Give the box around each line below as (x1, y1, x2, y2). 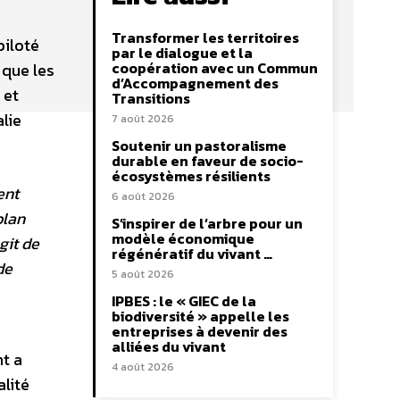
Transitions (112, 87, 190, 109)
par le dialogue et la (112, 42, 253, 63)
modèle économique (112, 228, 254, 249)
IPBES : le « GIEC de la (112, 290, 256, 312)
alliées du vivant (112, 336, 226, 357)
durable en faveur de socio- (112, 150, 304, 171)
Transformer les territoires (112, 27, 299, 48)
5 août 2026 (112, 266, 174, 282)
